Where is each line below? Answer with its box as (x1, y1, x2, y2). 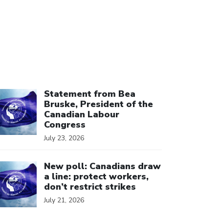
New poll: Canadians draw (44, 160, 161, 172)
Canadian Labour (44, 109, 119, 120)
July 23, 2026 (44, 133, 84, 143)
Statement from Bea (44, 88, 135, 100)
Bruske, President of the (44, 98, 153, 110)
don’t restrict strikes (44, 180, 136, 193)
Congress (44, 119, 86, 131)
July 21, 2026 (44, 195, 84, 205)
